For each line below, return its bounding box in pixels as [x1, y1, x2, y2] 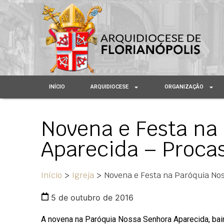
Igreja [72, 170, 94, 181]
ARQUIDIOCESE [90, 83, 129, 90]
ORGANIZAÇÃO [164, 83, 204, 90]
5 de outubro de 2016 [51, 192, 133, 203]
